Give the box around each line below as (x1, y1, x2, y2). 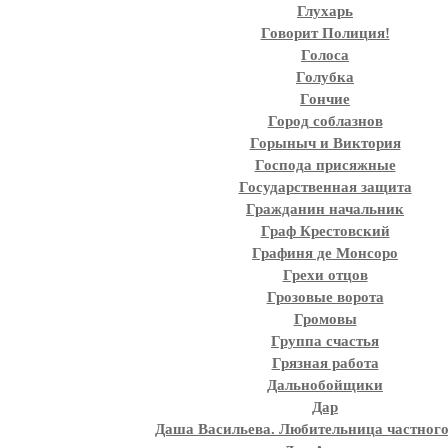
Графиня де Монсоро (252, 245, 398, 261)
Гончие (300, 91, 350, 107)
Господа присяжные (254, 157, 396, 173)
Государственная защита (238, 179, 412, 195)
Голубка (296, 69, 354, 85)
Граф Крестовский (260, 223, 390, 239)
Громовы (293, 311, 357, 327)
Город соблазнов (267, 113, 383, 129)
